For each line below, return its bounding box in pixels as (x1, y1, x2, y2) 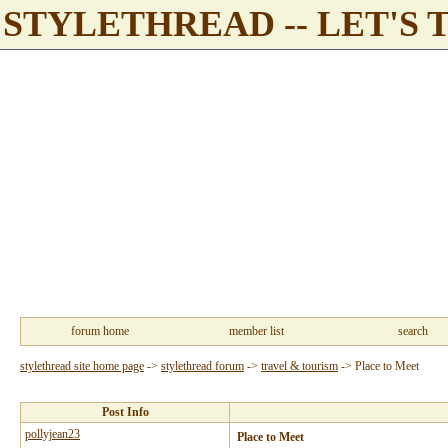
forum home (70, 324, 129, 338)
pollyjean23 (25, 427, 80, 441)
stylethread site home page (20, 359, 144, 373)
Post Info (101, 405, 149, 419)
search (398, 324, 428, 338)
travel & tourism (261, 359, 338, 373)
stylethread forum (161, 359, 244, 373)
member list (229, 324, 284, 338)
